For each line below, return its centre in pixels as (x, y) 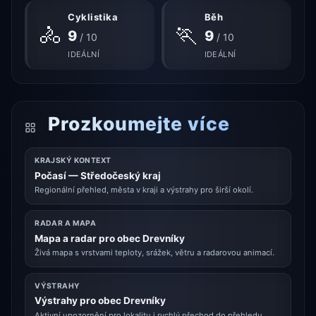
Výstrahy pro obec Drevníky (101, 301)
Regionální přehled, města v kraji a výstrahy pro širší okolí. (144, 190)
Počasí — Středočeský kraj (98, 175)
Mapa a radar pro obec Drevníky (110, 238)
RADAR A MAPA (66, 224)
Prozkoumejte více (136, 124)
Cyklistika (93, 17)
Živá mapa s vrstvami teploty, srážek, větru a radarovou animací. (155, 253)
